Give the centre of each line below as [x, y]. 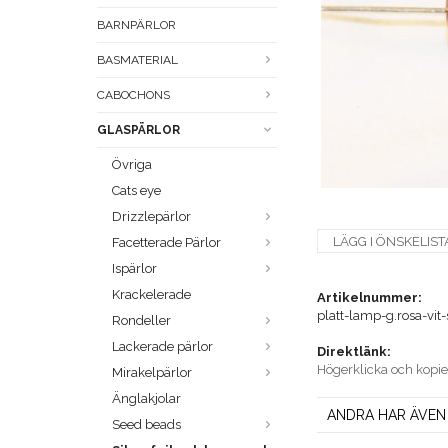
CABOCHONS [133, 95]
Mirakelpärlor [152, 373]
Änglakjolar [146, 399]
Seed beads [146, 425]
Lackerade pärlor [162, 347]
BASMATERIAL [137, 60]
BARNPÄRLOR [136, 25]
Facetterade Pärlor [166, 243]
